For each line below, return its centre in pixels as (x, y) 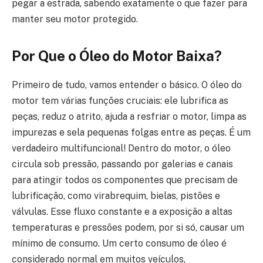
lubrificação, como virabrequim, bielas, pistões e (116, 196)
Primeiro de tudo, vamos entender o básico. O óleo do (127, 85)
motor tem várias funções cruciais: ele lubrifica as (120, 101)
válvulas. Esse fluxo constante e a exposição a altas (122, 212)
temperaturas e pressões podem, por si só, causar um (128, 228)
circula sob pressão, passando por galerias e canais (122, 164)
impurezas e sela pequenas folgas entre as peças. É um (131, 133)
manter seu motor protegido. (75, 19)
